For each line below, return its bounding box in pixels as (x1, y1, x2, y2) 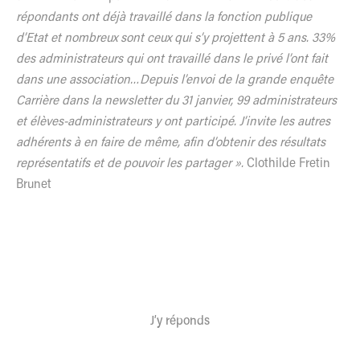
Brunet (16, 178, 51, 191)
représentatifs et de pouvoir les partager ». (16, 157, 247, 170)
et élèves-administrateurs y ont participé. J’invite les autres (16, 115, 330, 129)
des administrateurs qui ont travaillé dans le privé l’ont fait (16, 52, 328, 66)
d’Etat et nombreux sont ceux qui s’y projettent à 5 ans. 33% (16, 31, 335, 45)
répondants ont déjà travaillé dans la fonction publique (16, 10, 312, 24)
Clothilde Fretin (247, 157, 330, 170)
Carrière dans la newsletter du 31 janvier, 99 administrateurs (16, 94, 337, 108)
